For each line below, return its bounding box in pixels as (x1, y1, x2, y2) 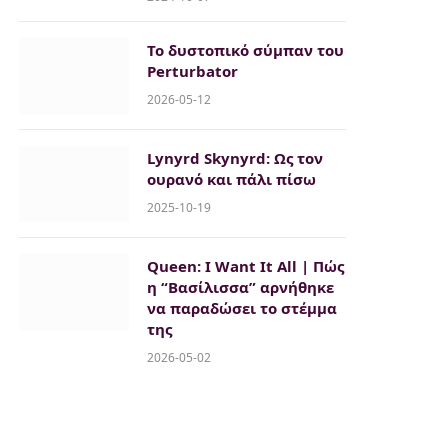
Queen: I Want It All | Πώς (147, 256, 344, 277)
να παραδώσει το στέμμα (147, 298, 337, 319)
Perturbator (147, 61, 238, 82)
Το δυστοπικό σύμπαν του (147, 40, 344, 61)
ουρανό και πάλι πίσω (147, 169, 316, 190)
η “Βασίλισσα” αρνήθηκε (147, 277, 334, 298)
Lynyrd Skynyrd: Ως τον (147, 148, 323, 169)
